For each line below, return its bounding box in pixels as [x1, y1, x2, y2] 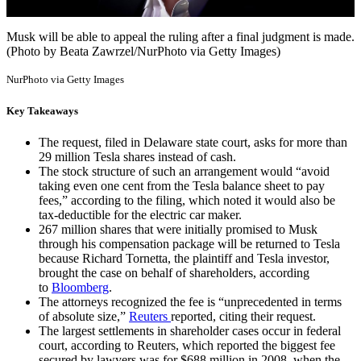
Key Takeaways [6, 104, 78, 117]
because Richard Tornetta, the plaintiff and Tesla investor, [39, 251, 330, 265]
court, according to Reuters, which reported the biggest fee [39, 338, 335, 352]
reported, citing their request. [171, 309, 316, 323]
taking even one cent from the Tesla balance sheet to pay [39, 178, 325, 193]
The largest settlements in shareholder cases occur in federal [39, 323, 341, 338]
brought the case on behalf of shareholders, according [39, 265, 309, 280]
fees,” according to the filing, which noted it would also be [39, 193, 335, 207]
